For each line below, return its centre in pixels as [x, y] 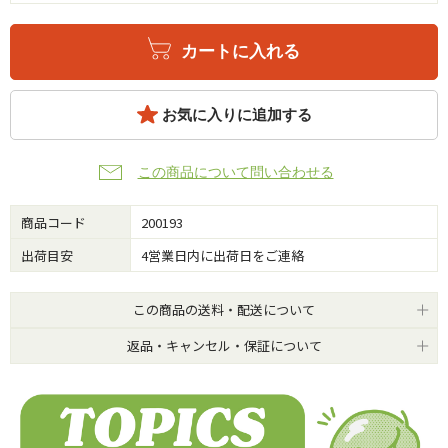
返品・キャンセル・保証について [224, 345]
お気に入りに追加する [236, 115]
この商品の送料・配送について [224, 309]
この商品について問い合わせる [235, 171]
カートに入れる [240, 51]
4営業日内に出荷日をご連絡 [222, 255]
